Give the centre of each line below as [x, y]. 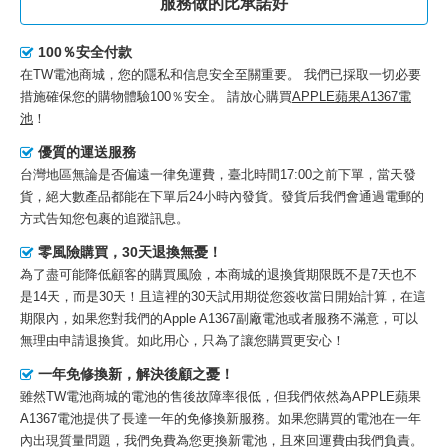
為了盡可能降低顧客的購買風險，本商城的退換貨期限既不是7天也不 [218, 274]
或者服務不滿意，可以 [353, 318]
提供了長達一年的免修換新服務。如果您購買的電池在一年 [252, 418]
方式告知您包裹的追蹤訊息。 [104, 218]
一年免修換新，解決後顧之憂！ [136, 373]
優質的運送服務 [87, 151]
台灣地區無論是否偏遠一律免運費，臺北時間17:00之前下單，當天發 [218, 174]
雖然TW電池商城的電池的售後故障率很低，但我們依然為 [186, 396]
